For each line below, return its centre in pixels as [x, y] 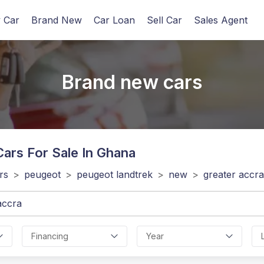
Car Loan [114, 20]
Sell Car [164, 20]
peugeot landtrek [115, 175]
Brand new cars [132, 82]
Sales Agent [221, 20]
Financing [50, 236]
